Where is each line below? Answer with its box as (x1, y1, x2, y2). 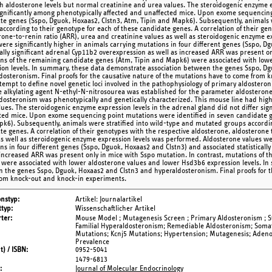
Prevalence (75, 238, 109, 246)
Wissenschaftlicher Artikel (75, 205, 155, 213)
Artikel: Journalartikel (75, 195, 142, 203)
